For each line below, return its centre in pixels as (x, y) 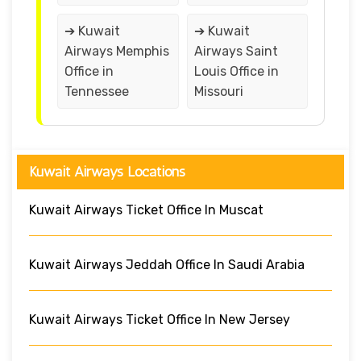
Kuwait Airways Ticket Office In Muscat (146, 210)
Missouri (218, 91)
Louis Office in (236, 71)
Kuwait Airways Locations (107, 171)
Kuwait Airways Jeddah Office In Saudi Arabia (167, 264)
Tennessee (97, 91)
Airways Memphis (117, 51)
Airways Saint (236, 51)
